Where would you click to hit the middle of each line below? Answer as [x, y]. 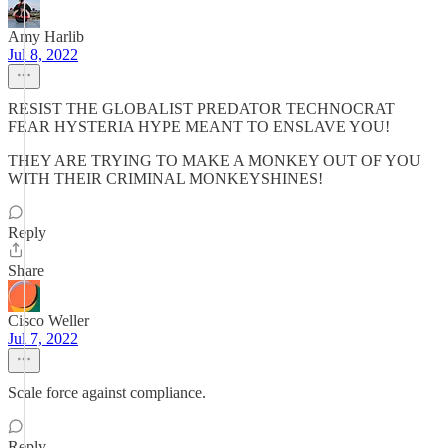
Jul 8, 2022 [43, 54]
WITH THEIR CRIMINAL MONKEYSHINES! [165, 178]
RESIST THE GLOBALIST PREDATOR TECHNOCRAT [201, 108]
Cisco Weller [48, 320]
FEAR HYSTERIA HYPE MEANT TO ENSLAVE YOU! [199, 126]
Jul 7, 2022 [43, 338]
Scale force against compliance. [107, 392]
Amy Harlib [46, 36]
